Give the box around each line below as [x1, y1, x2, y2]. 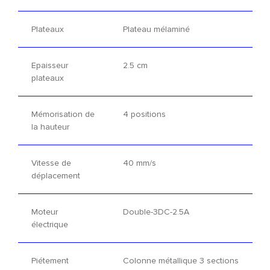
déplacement [31, 169, 80, 183]
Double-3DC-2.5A [122, 206, 189, 219]
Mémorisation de [31, 108, 95, 121]
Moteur [31, 206, 58, 219]
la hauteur [31, 121, 69, 134]
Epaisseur [31, 59, 68, 72]
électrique [31, 218, 68, 231]
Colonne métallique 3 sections [122, 254, 239, 268]
